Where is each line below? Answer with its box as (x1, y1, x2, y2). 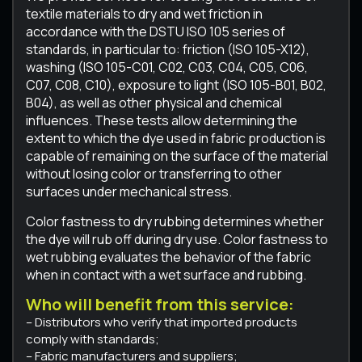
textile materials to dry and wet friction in (26, 4, 263, 23)
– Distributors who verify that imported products (26, 313, 297, 330)
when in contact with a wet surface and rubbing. (26, 265, 306, 284)
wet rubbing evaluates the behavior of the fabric (26, 247, 311, 266)
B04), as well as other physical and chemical (26, 93, 282, 112)
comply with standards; (26, 330, 159, 347)
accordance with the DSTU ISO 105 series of (26, 22, 285, 40)
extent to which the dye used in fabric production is (26, 128, 326, 147)
